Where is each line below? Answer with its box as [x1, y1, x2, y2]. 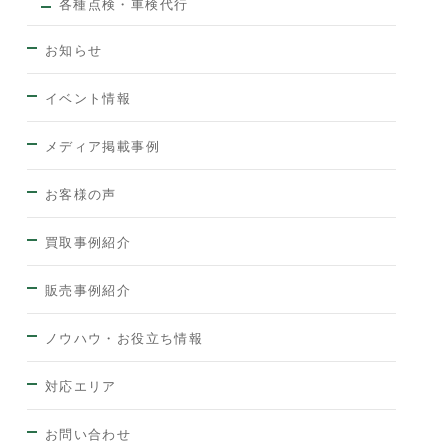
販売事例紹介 [44, 280, 132, 300]
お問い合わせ [44, 424, 132, 444]
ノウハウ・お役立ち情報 [44, 328, 204, 348]
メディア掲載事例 [44, 136, 161, 156]
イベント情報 [44, 88, 132, 108]
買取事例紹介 [44, 232, 132, 252]
